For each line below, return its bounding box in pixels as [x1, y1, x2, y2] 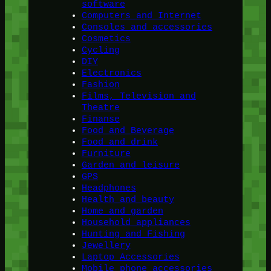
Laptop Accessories [81, 252, 180, 263]
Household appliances [81, 218, 191, 228]
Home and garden [81, 206, 163, 217]
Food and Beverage [81, 126, 174, 136]
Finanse [81, 114, 120, 125]
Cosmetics [81, 34, 131, 44]
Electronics [81, 68, 142, 79]
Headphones [81, 183, 136, 194]
